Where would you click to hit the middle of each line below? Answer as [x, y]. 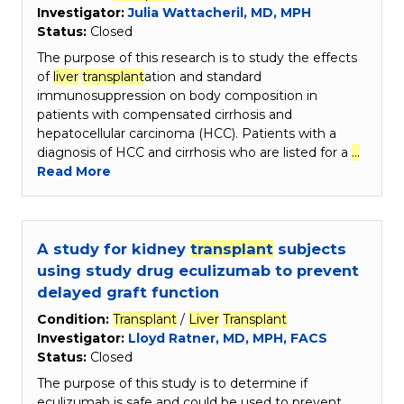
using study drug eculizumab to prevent [198, 271]
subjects [310, 249]
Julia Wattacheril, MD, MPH [220, 13]
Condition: [75, 320]
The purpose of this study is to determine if [172, 384]
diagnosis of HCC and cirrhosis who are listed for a [194, 153]
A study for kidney [114, 249]
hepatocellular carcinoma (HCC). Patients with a [187, 134]
